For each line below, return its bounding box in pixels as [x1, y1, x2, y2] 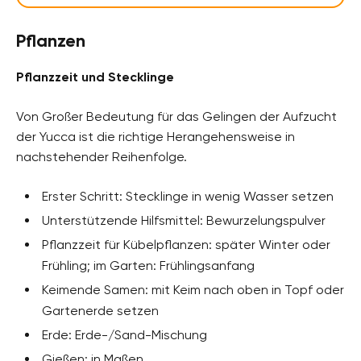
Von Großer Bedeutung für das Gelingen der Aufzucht [16, 108, 337, 124]
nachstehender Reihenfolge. [16, 148, 187, 164]
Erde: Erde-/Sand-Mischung [42, 326, 207, 342]
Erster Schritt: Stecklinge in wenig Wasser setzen [42, 188, 334, 204]
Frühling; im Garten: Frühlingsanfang [42, 257, 255, 273]
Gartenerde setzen [42, 302, 159, 318]
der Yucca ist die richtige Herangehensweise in [16, 128, 295, 144]
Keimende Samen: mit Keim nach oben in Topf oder [42, 281, 344, 297]
